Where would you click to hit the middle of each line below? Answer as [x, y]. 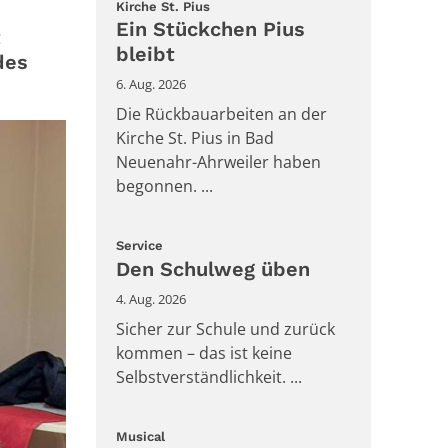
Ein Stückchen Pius [210, 29]
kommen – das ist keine [204, 352]
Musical [140, 436]
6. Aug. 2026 [151, 84]
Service [139, 246]
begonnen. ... [164, 186]
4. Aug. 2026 [151, 298]
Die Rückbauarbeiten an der [221, 114]
